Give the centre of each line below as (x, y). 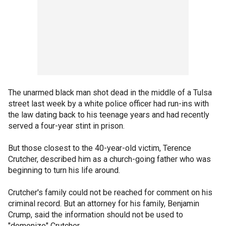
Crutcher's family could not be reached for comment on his (110, 192)
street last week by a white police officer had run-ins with (108, 103)
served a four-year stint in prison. (66, 126)
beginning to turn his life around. (64, 170)
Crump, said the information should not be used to (96, 214)
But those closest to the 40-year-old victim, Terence (100, 148)
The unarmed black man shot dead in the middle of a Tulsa (110, 92)
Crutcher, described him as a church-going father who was (109, 159)
